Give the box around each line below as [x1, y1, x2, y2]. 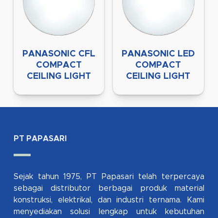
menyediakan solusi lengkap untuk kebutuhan [14, 208, 204, 216]
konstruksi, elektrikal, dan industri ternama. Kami [14, 196, 204, 204]
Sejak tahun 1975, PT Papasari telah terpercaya [14, 173, 204, 181]
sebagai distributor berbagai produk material [14, 184, 204, 193]
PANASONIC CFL [22, 50, 96, 59]
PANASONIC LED [122, 50, 195, 59]
